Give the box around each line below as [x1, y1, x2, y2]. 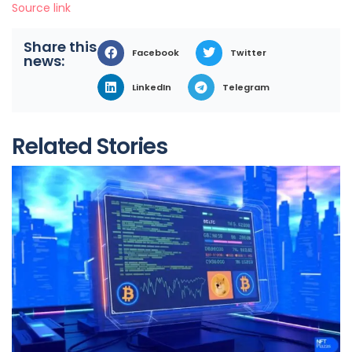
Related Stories [12, 131, 167, 163]
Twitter [229, 46, 266, 60]
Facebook [131, 46, 179, 60]
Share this [24, 36, 97, 57]
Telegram [222, 81, 269, 94]
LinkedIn [131, 81, 171, 94]
